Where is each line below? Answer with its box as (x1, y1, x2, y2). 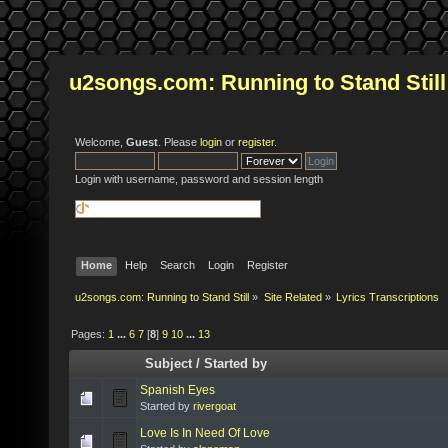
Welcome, (75, 136, 126, 148)
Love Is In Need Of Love (140, 425, 270, 440)
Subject (145, 355, 193, 371)
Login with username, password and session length (75, 173, 323, 185)
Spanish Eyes (140, 382, 215, 397)
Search (160, 258, 196, 271)
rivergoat (193, 399, 236, 412)
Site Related (263, 291, 322, 304)
